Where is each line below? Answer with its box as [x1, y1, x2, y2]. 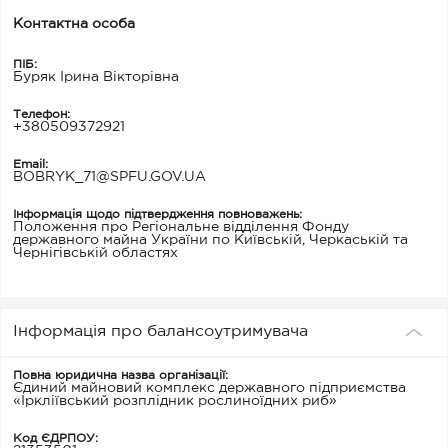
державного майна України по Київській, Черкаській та [13, 234, 408, 246]
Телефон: [13, 109, 70, 120]
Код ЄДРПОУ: [13, 433, 98, 444]
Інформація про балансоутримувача [13, 324, 308, 339]
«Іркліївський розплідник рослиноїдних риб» [13, 395, 337, 407]
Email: [13, 159, 48, 170]
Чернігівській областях [13, 247, 178, 259]
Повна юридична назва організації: [13, 370, 228, 381]
